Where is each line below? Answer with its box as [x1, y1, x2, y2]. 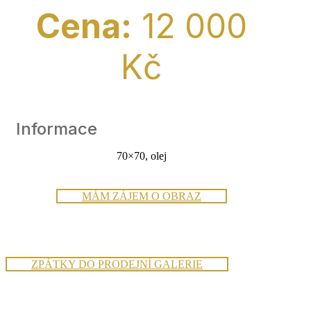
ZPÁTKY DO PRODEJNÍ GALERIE [31, 258, 203, 270]
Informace [16, 119, 97, 139]
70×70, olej [116, 150, 167, 162]
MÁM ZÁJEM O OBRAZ [81, 190, 201, 202]
